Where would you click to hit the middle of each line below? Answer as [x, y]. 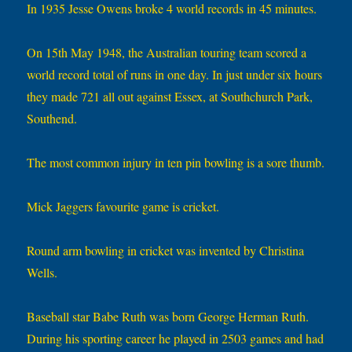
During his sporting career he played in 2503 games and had [176, 339]
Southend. [52, 119]
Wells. [42, 273]
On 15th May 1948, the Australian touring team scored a [167, 53]
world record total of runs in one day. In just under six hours [175, 75]
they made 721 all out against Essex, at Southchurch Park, [170, 97]
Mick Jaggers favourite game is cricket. [123, 207]
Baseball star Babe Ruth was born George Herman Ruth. [168, 317]
